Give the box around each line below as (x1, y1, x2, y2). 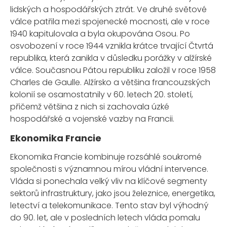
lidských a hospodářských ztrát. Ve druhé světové (10, 4, 207, 16)
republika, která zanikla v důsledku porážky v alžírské (10, 52, 212, 64)
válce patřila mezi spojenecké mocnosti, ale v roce (10, 16, 210, 28)
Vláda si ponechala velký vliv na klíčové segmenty (10, 175, 207, 187)
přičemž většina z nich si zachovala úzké (10, 101, 169, 113)
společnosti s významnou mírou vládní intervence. (10, 163, 208, 175)
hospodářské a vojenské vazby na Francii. (10, 113, 174, 125)
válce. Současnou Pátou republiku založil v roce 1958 (10, 64, 216, 77)
